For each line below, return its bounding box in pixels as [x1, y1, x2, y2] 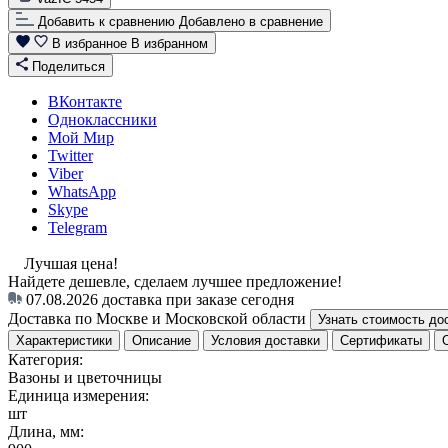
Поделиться [32, 58, 105, 74]
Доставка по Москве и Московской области [8, 309, 306, 327]
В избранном [131, 35, 208, 51]
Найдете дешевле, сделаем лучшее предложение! [8, 272, 342, 290]
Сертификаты [340, 332, 422, 348]
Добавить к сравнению [38, 13, 175, 29]
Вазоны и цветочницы [8, 368, 162, 386]
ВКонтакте [48, 92, 122, 110]
